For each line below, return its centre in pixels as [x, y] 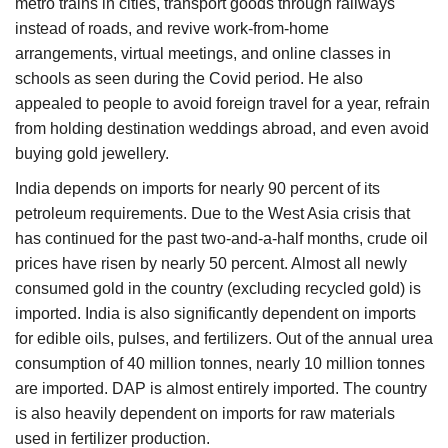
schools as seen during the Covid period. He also [189, 79]
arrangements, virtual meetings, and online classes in [203, 54]
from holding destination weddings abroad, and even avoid [222, 129]
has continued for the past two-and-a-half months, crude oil [221, 239]
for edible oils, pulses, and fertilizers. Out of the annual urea [224, 339]
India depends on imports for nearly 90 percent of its [197, 189]
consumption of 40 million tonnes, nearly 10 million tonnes [220, 364]
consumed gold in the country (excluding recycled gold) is [218, 289]
